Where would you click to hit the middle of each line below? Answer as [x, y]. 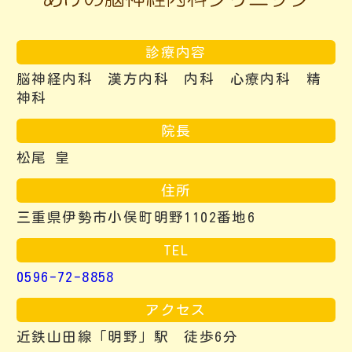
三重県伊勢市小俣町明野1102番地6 [136, 217]
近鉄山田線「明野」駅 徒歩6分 [127, 336]
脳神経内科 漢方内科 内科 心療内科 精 [169, 79]
